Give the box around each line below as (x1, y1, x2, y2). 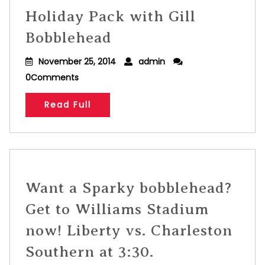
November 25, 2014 (38, 56, 116, 67)
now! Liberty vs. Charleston (25, 222, 232, 239)
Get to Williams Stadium (25, 201, 209, 218)
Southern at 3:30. (25, 243, 154, 260)
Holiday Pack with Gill (25, 8, 196, 25)
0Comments (25, 72, 79, 83)
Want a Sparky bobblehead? (25, 179, 232, 196)
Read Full (44, 99, 91, 111)
